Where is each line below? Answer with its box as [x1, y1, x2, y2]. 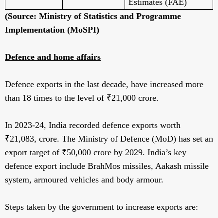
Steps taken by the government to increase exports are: [5, 202, 200, 212]
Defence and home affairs [5, 52, 101, 62]
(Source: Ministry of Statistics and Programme [5, 11, 181, 21]
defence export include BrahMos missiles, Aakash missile [5, 161, 209, 171]
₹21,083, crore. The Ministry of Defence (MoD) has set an [5, 134, 213, 144]
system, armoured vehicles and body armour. [5, 175, 163, 185]
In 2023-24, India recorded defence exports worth [5, 120, 181, 130]
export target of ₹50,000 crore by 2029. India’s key [5, 147, 186, 158]
